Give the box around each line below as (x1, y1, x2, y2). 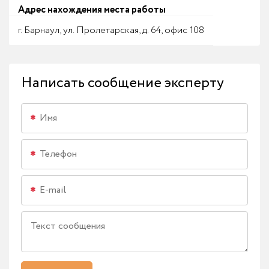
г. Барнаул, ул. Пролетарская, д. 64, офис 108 (18, 23, 204, 37)
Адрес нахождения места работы (18, 2, 166, 17)
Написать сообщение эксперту (21, 72, 224, 94)
